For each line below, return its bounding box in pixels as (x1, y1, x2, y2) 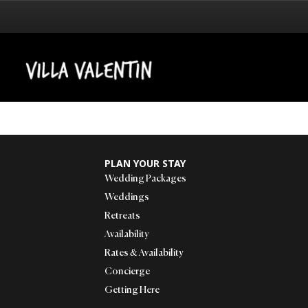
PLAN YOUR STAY (104, 157, 186, 170)
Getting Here (104, 285, 159, 295)
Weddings (104, 192, 149, 202)
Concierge (104, 267, 150, 276)
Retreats (104, 211, 140, 221)
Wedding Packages (104, 174, 186, 184)
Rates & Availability (104, 248, 183, 258)
